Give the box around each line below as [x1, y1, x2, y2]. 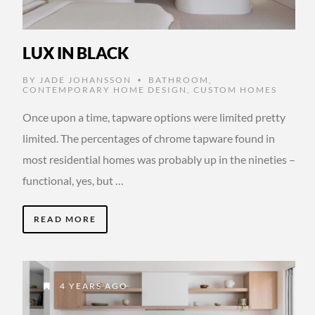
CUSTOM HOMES [193, 84, 277, 95]
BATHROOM [148, 74, 209, 85]
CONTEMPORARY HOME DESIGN [22, 84, 187, 95]
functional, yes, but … [22, 173, 124, 187]
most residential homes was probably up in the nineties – [22, 152, 295, 166]
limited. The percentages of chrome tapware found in [22, 131, 275, 145]
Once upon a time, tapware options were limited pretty [22, 110, 285, 124]
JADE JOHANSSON [39, 74, 131, 85]
